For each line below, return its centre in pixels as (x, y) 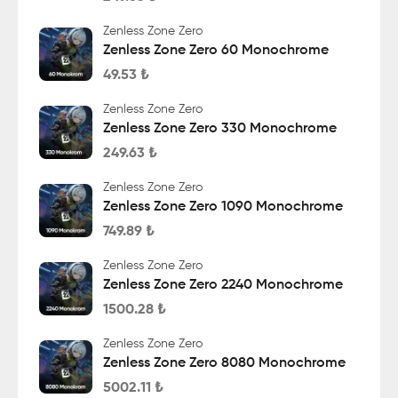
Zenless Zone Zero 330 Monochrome (220, 129)
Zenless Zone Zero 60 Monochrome (216, 51)
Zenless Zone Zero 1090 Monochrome (223, 207)
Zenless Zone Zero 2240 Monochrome (223, 285)
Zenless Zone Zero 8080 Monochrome (224, 363)
